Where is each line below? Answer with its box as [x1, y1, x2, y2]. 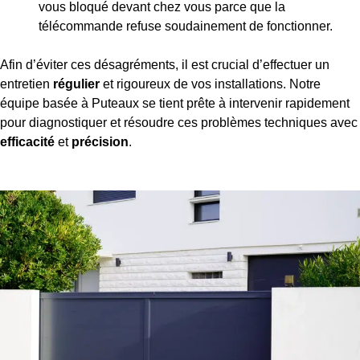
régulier [53, 77, 100, 92]
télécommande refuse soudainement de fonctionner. [39, 19, 333, 34]
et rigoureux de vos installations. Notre [100, 77, 321, 92]
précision [72, 135, 129, 149]
